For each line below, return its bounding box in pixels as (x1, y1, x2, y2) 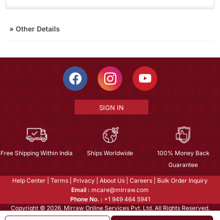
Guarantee (168, 161, 198, 168)
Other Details (13, 24, 60, 33)
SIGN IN (99, 103, 124, 111)
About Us (100, 176, 125, 184)
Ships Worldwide (86, 149, 133, 157)
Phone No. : (70, 195, 103, 203)
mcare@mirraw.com (90, 186, 149, 193)
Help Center (12, 176, 46, 184)
